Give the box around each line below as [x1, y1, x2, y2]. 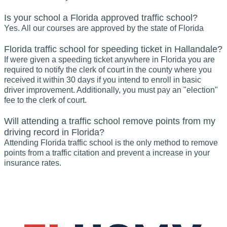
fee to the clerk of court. [4, 96, 87, 105]
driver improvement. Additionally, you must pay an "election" [4, 86, 218, 95]
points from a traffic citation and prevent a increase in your [4, 148, 210, 158]
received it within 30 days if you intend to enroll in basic [4, 75, 201, 85]
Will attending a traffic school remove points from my [4, 116, 215, 127]
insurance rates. [4, 159, 61, 168]
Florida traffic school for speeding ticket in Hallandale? [4, 44, 222, 55]
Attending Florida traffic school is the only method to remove [4, 138, 218, 147]
